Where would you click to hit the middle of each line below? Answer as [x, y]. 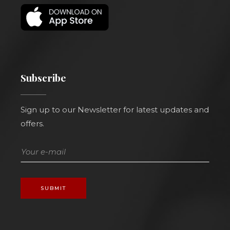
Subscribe [43, 78]
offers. [32, 123]
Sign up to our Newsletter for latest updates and [115, 110]
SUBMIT [53, 188]
